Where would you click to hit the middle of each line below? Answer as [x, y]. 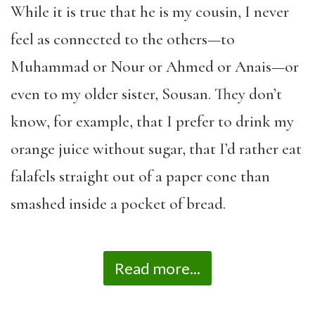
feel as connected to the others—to [123, 39]
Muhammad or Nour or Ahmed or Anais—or [155, 66]
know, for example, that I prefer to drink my [152, 121]
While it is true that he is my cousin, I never [150, 12]
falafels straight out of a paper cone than [140, 176]
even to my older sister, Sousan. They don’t [146, 94]
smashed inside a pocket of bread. [118, 204]
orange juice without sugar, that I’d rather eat [156, 149]
